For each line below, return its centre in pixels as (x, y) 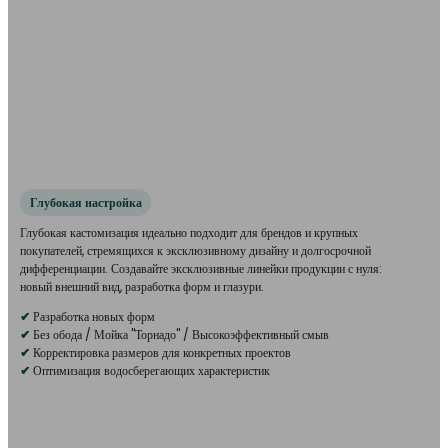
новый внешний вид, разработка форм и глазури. (142, 287)
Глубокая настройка (85, 203)
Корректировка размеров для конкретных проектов (162, 353)
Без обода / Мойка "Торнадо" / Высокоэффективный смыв (181, 335)
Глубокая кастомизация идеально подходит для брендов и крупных (189, 233)
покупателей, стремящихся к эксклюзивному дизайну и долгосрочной (195, 251)
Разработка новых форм (94, 317)
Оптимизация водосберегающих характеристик (151, 371)
